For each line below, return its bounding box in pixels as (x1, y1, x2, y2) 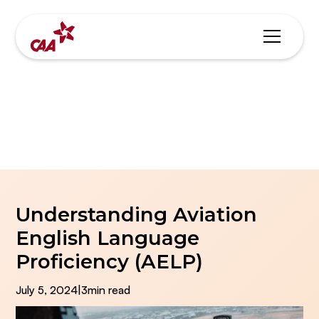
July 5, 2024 (16, 282, 78, 297)
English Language (16, 225, 200, 250)
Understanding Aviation (16, 202, 258, 226)
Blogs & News (90, 100, 229, 125)
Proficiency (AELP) (16, 249, 204, 273)
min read (88, 282, 131, 297)
